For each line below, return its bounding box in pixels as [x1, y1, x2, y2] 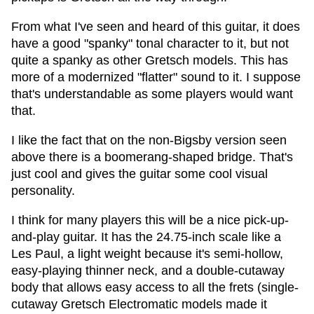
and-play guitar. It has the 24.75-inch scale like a [11, 230, 281, 244]
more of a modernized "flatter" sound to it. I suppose [11, 70, 301, 84]
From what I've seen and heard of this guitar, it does [11, 20, 300, 34]
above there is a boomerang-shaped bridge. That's [11, 150, 293, 164]
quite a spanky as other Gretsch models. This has [11, 53, 288, 67]
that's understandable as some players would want [11, 87, 293, 101]
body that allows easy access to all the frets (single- [11, 280, 299, 294]
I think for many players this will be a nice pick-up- [11, 213, 289, 227]
